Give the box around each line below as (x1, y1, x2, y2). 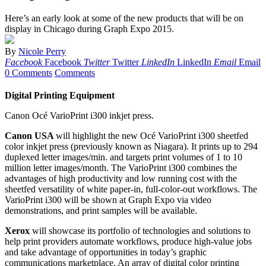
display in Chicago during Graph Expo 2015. (5, 24, 174, 34)
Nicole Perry (18, 46, 66, 57)
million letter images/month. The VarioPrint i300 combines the (5, 163, 237, 173)
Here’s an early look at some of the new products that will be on (5, 13, 243, 24)
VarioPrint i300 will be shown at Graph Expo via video (5, 195, 211, 205)
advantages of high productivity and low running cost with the (5, 173, 237, 184)
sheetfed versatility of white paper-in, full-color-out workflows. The (5, 184, 257, 195)
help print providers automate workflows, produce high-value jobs (5, 236, 252, 247)
